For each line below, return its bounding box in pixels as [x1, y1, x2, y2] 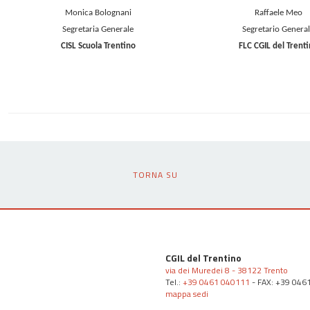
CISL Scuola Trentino [60, 42, 136, 51]
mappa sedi [165, 287, 208, 301]
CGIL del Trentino [165, 250, 241, 266]
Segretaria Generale [62, 25, 134, 35]
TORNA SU [132, 168, 178, 182]
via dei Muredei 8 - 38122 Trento [165, 264, 288, 277]
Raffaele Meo [254, 8, 302, 18]
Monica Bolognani [64, 8, 131, 18]
